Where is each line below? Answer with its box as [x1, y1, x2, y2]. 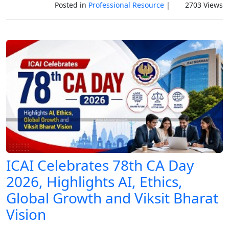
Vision [6, 204, 46, 224]
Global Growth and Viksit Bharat [6, 188, 218, 208]
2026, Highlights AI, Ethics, [6, 172, 182, 192]
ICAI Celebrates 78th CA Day [6, 155, 194, 175]
